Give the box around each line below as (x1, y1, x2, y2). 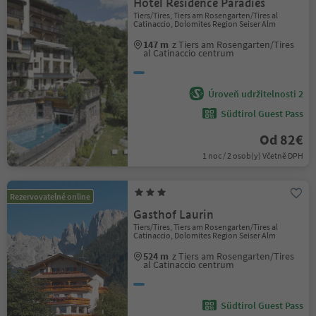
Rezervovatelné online (10, 191, 90, 202)
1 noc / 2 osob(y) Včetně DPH (202, 150, 303, 161)
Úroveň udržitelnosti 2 (207, 87, 303, 100)
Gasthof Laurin (133, 207, 214, 222)
